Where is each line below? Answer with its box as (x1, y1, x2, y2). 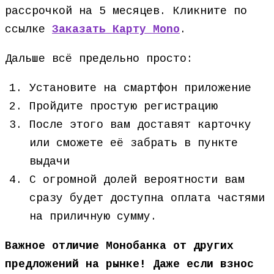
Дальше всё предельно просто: (5, 53, 193, 65)
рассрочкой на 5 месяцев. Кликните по (5, 5, 247, 17)
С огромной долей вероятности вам (29, 174, 245, 186)
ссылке (5, 23, 52, 35)
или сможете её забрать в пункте (29, 137, 238, 149)
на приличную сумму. (29, 210, 157, 223)
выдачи (29, 155, 70, 168)
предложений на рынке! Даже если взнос (5, 258, 254, 270)
